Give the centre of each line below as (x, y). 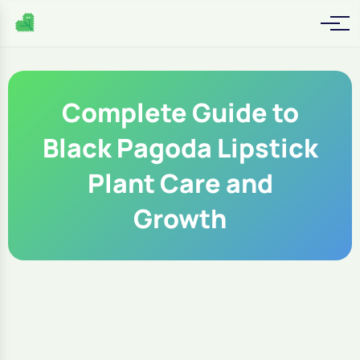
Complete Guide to (180, 112)
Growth (180, 219)
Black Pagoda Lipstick (180, 148)
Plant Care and (180, 183)
